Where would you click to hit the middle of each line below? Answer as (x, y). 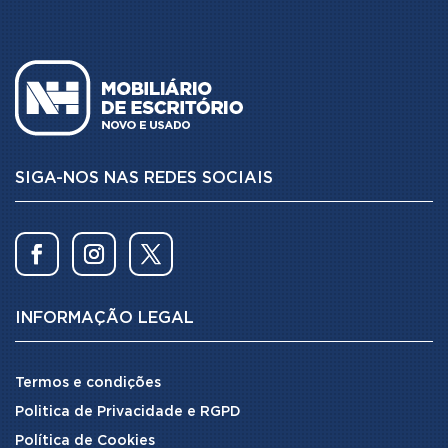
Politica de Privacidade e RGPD (128, 411)
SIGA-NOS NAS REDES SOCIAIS (144, 178)
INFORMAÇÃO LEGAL (104, 318)
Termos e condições (88, 382)
